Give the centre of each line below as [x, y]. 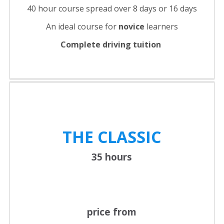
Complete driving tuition [112, 45]
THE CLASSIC [112, 137]
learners [161, 27]
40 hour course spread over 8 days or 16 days [112, 9]
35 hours [112, 157]
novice [131, 27]
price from [112, 212]
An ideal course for [82, 27]
